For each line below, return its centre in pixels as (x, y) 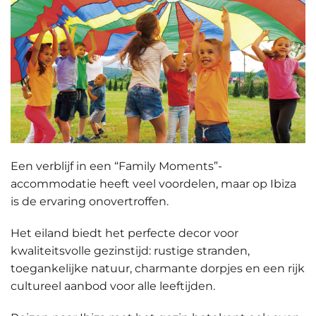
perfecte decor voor (183, 233)
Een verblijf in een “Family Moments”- (116, 166)
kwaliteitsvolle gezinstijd (80, 251)
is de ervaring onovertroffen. (90, 202)
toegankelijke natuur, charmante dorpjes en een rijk (158, 269)
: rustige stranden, (199, 251)
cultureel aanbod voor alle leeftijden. (113, 286)
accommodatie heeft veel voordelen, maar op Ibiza (153, 184)
